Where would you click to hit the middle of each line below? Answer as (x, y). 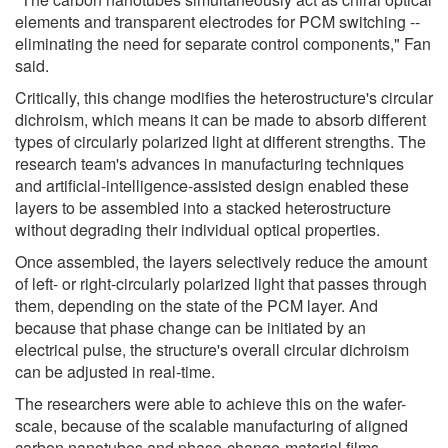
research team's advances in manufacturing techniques (209, 163)
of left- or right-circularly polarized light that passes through (221, 283)
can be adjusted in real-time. (115, 371)
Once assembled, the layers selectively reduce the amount (221, 261)
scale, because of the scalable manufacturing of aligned (211, 425)
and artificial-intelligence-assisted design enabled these (212, 185)
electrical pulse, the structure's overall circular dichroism (212, 349)
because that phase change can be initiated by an (190, 327)
